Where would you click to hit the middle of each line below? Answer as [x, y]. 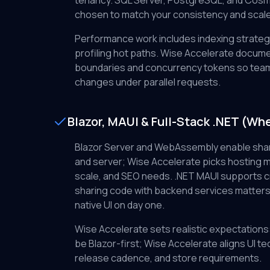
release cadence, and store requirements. [168, 258]
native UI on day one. [120, 205]
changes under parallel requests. [148, 82]
